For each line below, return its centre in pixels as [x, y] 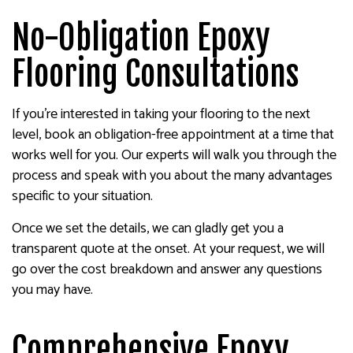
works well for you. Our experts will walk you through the [174, 155]
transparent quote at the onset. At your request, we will [168, 249]
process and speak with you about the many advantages [172, 175]
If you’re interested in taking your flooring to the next [161, 114]
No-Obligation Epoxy [141, 37]
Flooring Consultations [155, 74]
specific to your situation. [82, 196]
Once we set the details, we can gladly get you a [148, 228]
